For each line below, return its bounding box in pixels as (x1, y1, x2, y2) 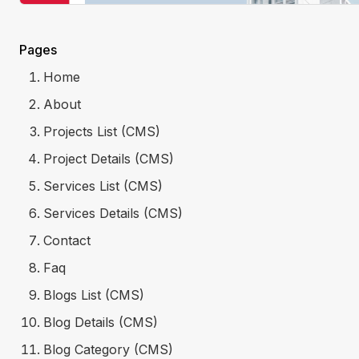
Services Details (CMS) (43, 204, 183, 221)
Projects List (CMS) (43, 123, 160, 139)
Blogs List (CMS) (43, 286, 144, 303)
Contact (43, 232, 91, 248)
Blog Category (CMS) (43, 341, 173, 357)
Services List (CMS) (43, 177, 163, 194)
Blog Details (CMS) (43, 313, 158, 330)
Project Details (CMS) (43, 150, 174, 167)
